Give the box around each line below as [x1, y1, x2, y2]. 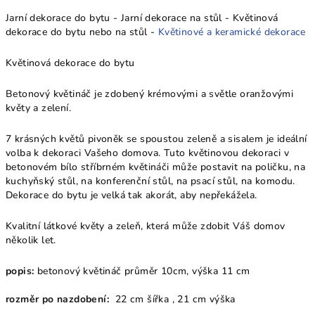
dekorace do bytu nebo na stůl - [6, 25, 158, 39]
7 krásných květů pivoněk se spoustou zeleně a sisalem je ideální [6, 132, 307, 146]
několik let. [6, 233, 56, 247]
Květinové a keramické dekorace [157, 25, 306, 39]
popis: [6, 264, 34, 278]
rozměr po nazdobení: [6, 292, 109, 306]
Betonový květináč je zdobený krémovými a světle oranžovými [6, 87, 294, 101]
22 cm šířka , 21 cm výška [109, 292, 236, 306]
